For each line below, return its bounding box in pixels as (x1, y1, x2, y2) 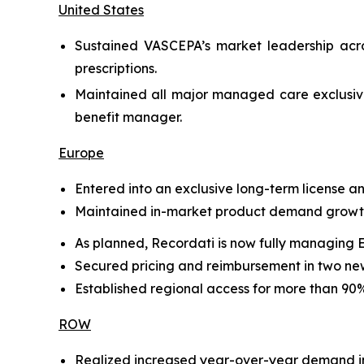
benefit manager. (75, 109, 182, 125)
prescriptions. (75, 60, 157, 76)
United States (58, 2, 144, 18)
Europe (58, 145, 104, 161)
